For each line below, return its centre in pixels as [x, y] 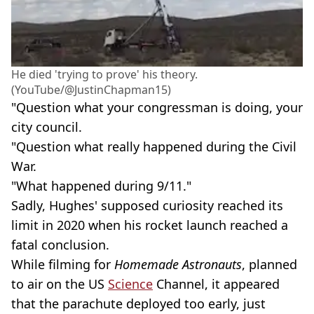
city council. [47, 127]
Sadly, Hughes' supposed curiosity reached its [147, 206]
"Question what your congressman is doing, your [157, 108]
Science [130, 284]
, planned [269, 265]
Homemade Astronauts [178, 265]
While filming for [63, 265]
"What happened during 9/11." [101, 186]
